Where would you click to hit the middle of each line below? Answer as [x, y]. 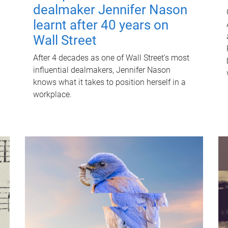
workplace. [52, 94]
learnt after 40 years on [101, 25]
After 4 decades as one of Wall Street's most [111, 58]
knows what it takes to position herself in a [109, 82]
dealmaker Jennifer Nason [110, 9]
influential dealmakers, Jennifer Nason [102, 70]
